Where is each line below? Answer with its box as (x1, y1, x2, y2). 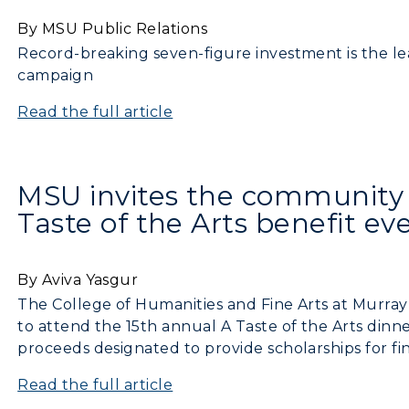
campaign (17, 66, 94, 84)
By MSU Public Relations (17, 19, 208, 37)
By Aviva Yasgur (17, 270, 139, 288)
